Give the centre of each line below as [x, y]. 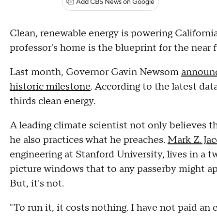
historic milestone [50, 87]
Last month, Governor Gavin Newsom [95, 72]
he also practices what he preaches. [89, 140]
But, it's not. [37, 184]
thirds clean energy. [53, 101]
